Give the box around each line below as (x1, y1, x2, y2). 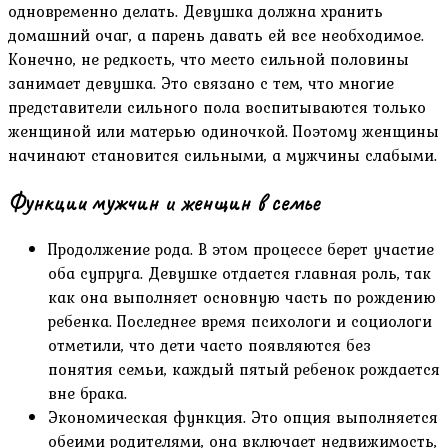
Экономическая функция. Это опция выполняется (48, 405, 438, 430)
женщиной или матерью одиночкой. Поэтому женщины (8, 119, 439, 144)
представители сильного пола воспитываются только (8, 95, 426, 120)
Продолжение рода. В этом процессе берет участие (48, 237, 434, 262)
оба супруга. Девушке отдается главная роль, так (48, 261, 431, 286)
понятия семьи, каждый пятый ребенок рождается (48, 357, 440, 382)
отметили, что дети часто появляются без (48, 333, 371, 358)
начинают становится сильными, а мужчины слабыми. (8, 143, 437, 168)
